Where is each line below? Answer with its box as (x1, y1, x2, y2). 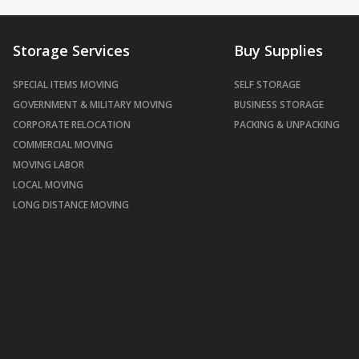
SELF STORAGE (234, 78, 301, 91)
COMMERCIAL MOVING (13, 138, 113, 151)
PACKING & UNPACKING (234, 118, 340, 131)
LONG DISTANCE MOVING (13, 198, 129, 212)
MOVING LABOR (13, 158, 84, 171)
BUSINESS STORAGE (234, 98, 324, 111)
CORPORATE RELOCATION (13, 118, 131, 131)
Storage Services (13, 41, 130, 60)
